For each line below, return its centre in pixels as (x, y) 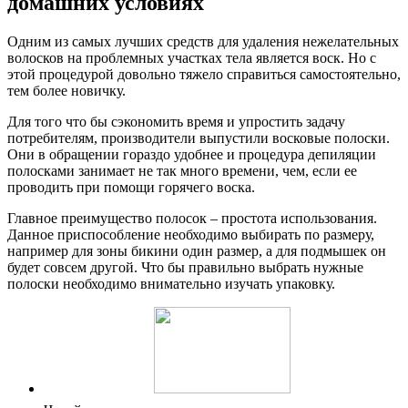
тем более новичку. (66, 91)
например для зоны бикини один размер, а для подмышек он (197, 251)
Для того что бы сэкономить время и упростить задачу (176, 122)
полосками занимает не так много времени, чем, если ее (182, 171)
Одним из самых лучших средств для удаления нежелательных (203, 42)
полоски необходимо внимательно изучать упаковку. (171, 284)
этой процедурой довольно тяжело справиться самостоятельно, (204, 75)
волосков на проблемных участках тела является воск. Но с (192, 58)
